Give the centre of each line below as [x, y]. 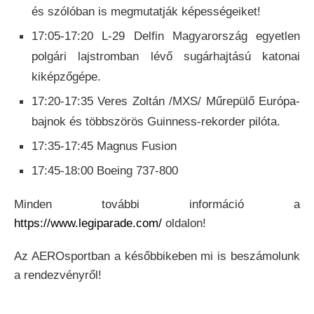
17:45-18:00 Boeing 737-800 [105, 171]
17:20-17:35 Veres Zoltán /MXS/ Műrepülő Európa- [166, 102]
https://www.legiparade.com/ [88, 224]
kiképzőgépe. [66, 77]
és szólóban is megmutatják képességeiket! [146, 12]
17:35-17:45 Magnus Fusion [104, 146]
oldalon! [184, 224]
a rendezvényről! [58, 275]
